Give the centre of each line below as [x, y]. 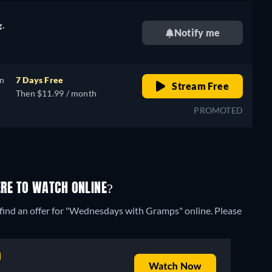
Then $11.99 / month [56, 93]
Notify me [197, 32]
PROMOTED [218, 110]
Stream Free [199, 86]
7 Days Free [40, 80]
